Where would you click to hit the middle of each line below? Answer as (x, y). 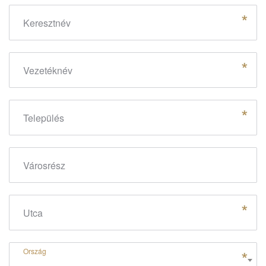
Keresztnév (47, 23)
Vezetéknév (48, 70)
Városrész (44, 165)
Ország (35, 251)
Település (44, 118)
